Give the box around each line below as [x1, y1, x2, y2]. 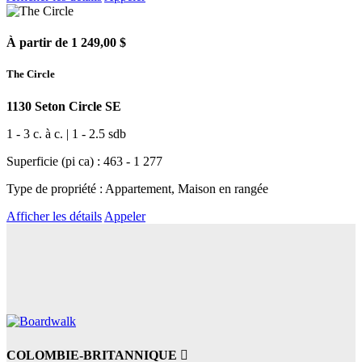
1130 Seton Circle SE [6, 99, 121, 113]
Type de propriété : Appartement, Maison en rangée [6, 181, 268, 196]
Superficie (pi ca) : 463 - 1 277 [6, 154, 162, 168]
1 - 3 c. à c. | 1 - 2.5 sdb [6, 126, 126, 141]
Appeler [104, 208, 145, 223]
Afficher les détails [6, 208, 102, 223]
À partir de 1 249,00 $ [6, 36, 126, 50]
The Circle [6, 68, 55, 81]
